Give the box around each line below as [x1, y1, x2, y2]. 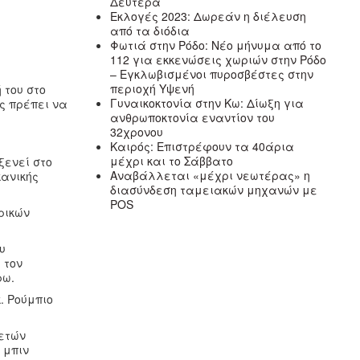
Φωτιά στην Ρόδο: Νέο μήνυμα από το [110, 36, 322, 53]
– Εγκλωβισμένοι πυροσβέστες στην [110, 65, 314, 82]
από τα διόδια [110, 22, 190, 39]
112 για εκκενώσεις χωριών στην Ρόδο [110, 51, 327, 67]
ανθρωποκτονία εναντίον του [110, 108, 276, 125]
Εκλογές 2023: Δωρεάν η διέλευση [110, 7, 307, 24]
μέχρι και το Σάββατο [110, 152, 234, 169]
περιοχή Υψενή [110, 80, 195, 96]
